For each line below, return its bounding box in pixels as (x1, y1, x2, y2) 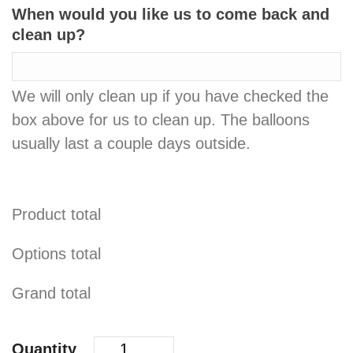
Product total (12, 206, 101, 224)
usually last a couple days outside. (12, 135, 251, 153)
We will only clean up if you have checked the (12, 87, 329, 106)
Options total (12, 245, 101, 263)
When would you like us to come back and (12, 6, 329, 24)
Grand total (12, 284, 91, 303)
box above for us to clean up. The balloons (12, 111, 310, 129)
